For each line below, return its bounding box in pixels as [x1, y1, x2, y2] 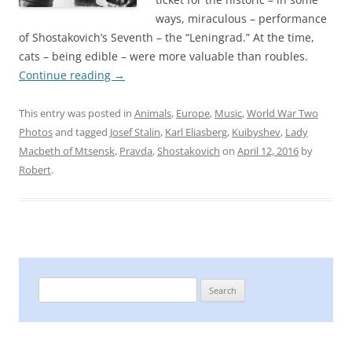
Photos [19, 124, 53, 139]
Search [38, 278, 69, 293]
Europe [176, 105, 210, 120]
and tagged [53, 124, 110, 139]
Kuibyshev [232, 124, 280, 139]
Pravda [119, 143, 152, 158]
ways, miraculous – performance [156, 10, 327, 26]
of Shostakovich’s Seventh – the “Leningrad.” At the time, [19, 29, 314, 45]
